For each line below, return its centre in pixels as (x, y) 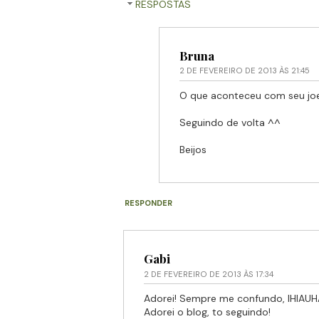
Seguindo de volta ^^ (230, 122)
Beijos (193, 149)
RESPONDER (148, 203)
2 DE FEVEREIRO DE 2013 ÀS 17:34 (208, 274)
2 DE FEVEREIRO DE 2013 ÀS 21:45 (244, 71)
